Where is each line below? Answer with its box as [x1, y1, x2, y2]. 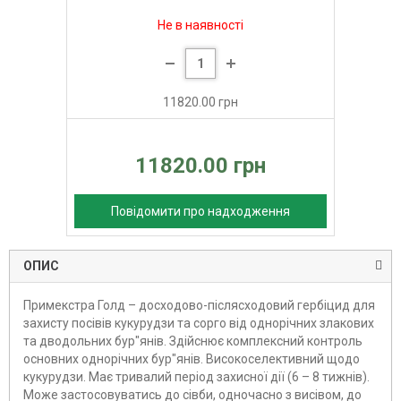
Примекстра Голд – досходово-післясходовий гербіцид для [23, 298, 375, 313]
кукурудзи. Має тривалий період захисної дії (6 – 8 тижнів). [23, 370, 370, 385]
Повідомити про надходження [111, 204, 290, 219]
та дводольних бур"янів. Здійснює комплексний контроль [23, 334, 363, 349]
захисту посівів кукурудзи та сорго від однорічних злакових [23, 316, 374, 331]
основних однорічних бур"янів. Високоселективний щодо [23, 352, 360, 367]
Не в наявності [158, 18, 243, 33]
